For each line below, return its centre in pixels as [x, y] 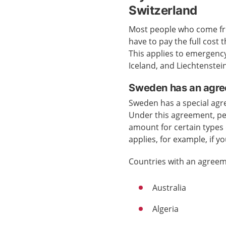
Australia [169, 188]
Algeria [166, 209]
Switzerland [163, 10]
